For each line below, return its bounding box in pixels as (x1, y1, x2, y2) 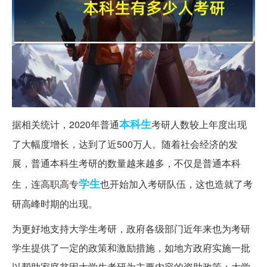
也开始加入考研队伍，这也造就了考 (100, 177, 253, 191)
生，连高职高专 (12, 177, 79, 191)
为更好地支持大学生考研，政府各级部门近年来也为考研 (12, 222, 250, 236)
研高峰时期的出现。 (12, 197, 98, 211)
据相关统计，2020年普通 (12, 117, 119, 132)
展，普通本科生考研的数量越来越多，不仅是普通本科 (12, 156, 241, 170)
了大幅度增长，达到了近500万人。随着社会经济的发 (12, 137, 238, 151)
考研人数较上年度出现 (151, 117, 247, 132)
